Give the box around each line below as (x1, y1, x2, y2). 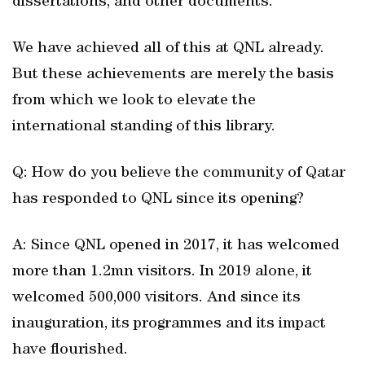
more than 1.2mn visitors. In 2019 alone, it (12, 264, 312, 280)
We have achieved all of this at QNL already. (12, 41, 324, 57)
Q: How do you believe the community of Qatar (12, 165, 345, 182)
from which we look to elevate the (12, 93, 256, 109)
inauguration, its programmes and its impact (12, 316, 326, 332)
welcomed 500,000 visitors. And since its (12, 290, 301, 306)
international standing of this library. (12, 119, 275, 135)
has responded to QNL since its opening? (12, 191, 304, 208)
